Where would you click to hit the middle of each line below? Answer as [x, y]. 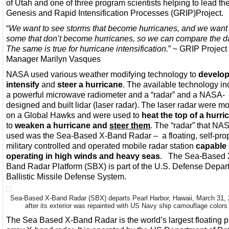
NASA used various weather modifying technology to [102, 74]
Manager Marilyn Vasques [53, 59]
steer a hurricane [90, 84]
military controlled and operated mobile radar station [101, 146]
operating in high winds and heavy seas [83, 156]
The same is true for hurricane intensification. [87, 49]
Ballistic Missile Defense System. [66, 176]
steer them [130, 125]
